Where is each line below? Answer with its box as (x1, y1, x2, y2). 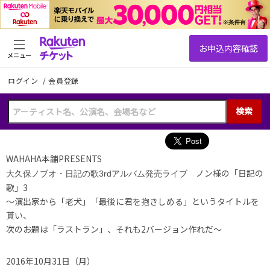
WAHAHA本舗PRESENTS (6, 152, 112, 165)
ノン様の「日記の (196, 166, 263, 179)
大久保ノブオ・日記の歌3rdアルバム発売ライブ (6, 168, 196, 178)
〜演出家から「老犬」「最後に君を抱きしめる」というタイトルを (6, 195, 259, 207)
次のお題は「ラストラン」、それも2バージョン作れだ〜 (6, 222, 222, 235)
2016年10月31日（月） (6, 254, 95, 267)
